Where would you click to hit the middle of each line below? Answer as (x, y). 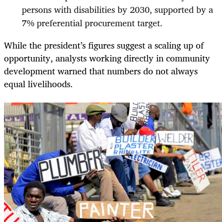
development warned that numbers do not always (101, 71)
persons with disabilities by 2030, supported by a (117, 9)
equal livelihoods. (38, 83)
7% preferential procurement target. (92, 23)
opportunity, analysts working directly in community (107, 58)
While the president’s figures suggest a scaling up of (104, 45)
